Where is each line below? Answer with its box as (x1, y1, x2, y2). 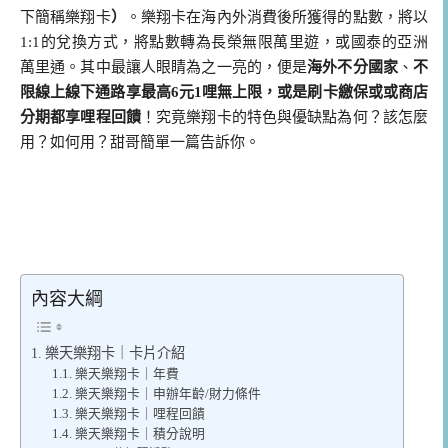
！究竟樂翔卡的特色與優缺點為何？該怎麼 (140, 109, 429, 126)
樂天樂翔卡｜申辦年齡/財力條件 (74, 386, 261, 401)
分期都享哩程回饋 (20, 109, 141, 126)
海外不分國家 (307, 59, 398, 76)
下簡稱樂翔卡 (20, 9, 111, 26)
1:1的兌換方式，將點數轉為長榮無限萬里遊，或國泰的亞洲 (20, 34, 428, 51)
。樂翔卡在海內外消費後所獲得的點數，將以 (125, 9, 429, 26)
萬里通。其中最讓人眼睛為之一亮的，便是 (20, 59, 308, 76)
